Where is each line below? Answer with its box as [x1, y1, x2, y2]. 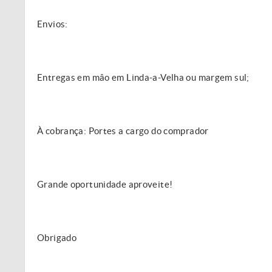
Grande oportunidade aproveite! [37, 179, 173, 189]
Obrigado [37, 233, 76, 243]
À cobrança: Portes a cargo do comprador [37, 126, 209, 136]
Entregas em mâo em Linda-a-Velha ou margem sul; [37, 72, 250, 83]
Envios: [37, 19, 68, 29]
